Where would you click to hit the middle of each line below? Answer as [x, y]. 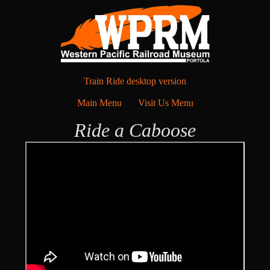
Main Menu [99, 103]
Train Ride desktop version [135, 81]
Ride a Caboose [135, 130]
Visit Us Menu [165, 103]
